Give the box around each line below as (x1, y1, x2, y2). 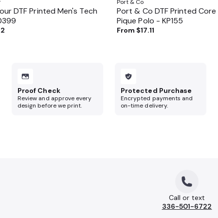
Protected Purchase (121, 86, 192, 95)
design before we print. (18, 102, 82, 109)
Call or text (169, 193, 205, 202)
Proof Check (18, 86, 60, 95)
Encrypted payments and (121, 94, 193, 102)
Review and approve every (18, 94, 92, 102)
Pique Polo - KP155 (117, 16, 183, 26)
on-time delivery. (121, 102, 168, 109)
